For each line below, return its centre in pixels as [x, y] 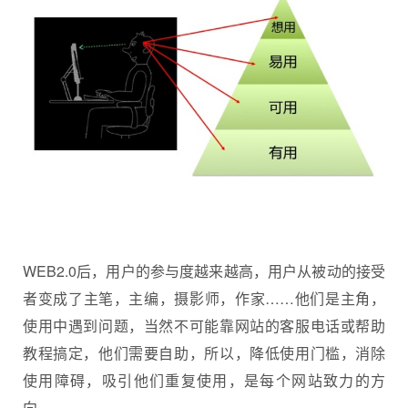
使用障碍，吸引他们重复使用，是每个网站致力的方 [204, 380]
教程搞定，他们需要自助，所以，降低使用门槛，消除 [204, 352]
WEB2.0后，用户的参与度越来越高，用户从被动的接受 [204, 270]
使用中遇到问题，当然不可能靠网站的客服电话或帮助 [204, 325]
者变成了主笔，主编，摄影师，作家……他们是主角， [204, 298]
